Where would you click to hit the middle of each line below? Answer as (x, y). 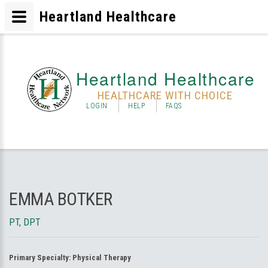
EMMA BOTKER (61, 199)
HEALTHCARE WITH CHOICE (165, 95)
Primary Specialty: (41, 258)
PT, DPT (25, 222)
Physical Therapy (102, 258)
